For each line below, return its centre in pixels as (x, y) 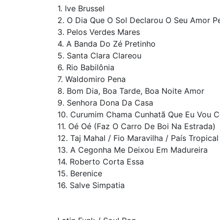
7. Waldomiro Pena (92, 79)
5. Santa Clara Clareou (99, 55)
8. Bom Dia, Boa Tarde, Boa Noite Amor (131, 91)
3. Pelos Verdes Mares (99, 32)
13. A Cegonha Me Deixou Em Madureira (133, 150)
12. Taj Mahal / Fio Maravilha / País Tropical (138, 138)
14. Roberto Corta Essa (101, 162)
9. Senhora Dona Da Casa (105, 103)
